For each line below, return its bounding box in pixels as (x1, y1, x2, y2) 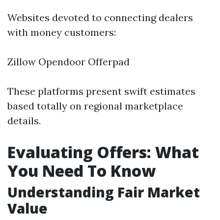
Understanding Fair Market (7, 183, 200, 201)
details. (7, 114, 41, 127)
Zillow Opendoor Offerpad (7, 55, 130, 68)
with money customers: (7, 26, 116, 38)
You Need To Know (7, 160, 156, 181)
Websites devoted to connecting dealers (7, 11, 193, 24)
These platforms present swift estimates (7, 85, 195, 97)
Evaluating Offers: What (7, 141, 199, 163)
